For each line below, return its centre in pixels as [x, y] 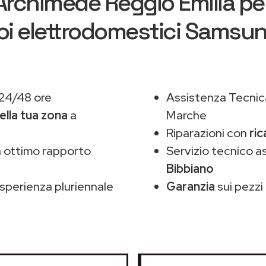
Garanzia [191, 186]
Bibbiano [190, 169]
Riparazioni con [208, 133]
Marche [186, 115]
